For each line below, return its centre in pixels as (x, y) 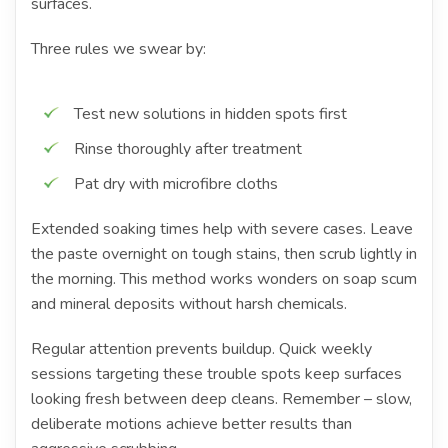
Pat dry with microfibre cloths (176, 183)
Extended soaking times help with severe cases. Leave (222, 228)
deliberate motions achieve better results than (191, 423)
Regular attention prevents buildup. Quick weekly (201, 348)
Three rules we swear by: (118, 48)
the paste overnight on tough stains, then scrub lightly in (224, 253)
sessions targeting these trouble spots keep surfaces (216, 373)
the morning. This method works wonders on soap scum (224, 278)
